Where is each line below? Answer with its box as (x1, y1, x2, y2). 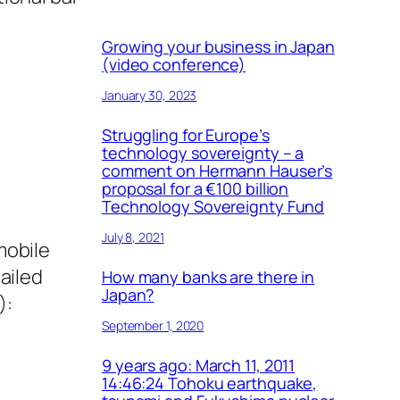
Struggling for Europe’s (101, 123, 270, 146)
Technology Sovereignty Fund (101, 195, 325, 217)
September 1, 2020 (101, 316, 204, 334)
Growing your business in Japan (101, 36, 335, 58)
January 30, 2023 (101, 86, 197, 104)
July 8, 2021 (101, 228, 164, 246)
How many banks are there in (101, 265, 315, 287)
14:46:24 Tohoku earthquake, (101, 371, 318, 394)
